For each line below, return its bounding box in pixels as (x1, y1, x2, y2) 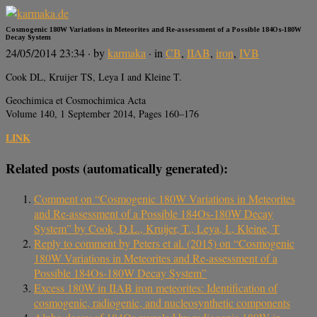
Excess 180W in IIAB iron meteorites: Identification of (34, 279, 277, 295)
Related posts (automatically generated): (6, 158, 228, 178)
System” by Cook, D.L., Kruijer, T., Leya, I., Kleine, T (34, 220, 279, 236)
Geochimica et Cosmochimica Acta (6, 93, 146, 108)
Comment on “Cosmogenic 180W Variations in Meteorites (34, 190, 295, 206)
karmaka (108, 45, 146, 61)
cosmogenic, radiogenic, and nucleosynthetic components (34, 294, 290, 310)
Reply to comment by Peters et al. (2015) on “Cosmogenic (34, 235, 294, 250)
